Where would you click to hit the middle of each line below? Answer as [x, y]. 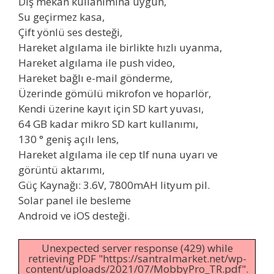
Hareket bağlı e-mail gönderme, [95, 78]
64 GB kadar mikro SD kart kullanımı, [108, 124]
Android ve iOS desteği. [74, 216]
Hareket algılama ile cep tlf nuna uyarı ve [118, 155]
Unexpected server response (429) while [137, 248]
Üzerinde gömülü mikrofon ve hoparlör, [115, 94]
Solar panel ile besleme [75, 201]
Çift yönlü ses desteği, [70, 32]
